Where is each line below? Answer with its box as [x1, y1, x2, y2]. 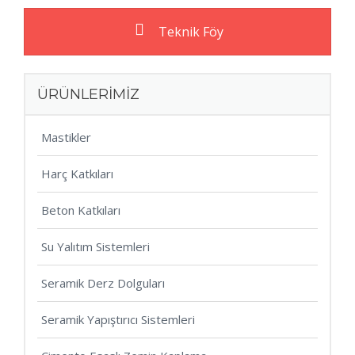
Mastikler [41, 129, 91, 146]
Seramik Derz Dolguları [41, 275, 165, 292]
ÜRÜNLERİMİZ [37, 86, 139, 104]
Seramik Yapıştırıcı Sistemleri [41, 311, 195, 328]
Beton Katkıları [41, 202, 120, 219]
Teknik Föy [155, 23, 223, 41]
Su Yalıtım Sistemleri [41, 239, 150, 255]
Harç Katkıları [41, 166, 113, 182]
